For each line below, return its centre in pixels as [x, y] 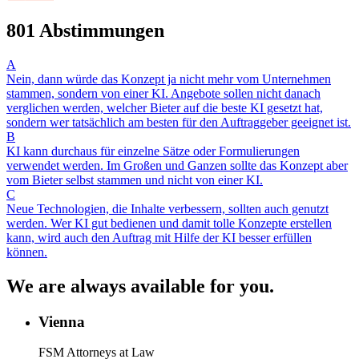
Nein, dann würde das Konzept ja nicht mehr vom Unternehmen [169, 79]
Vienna [62, 321]
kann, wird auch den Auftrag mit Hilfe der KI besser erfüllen [159, 237]
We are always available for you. [140, 286]
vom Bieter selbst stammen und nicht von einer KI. [135, 179]
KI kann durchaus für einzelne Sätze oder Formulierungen [153, 151]
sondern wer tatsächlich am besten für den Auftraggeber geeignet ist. [179, 122]
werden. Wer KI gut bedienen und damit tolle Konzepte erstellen [169, 223]
